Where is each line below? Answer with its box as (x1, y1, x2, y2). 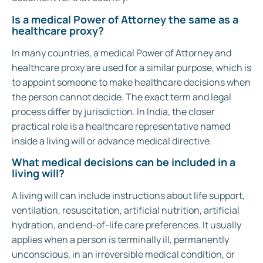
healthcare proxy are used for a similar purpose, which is (12, 60, 251, 74)
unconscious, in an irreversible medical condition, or (12, 248, 235, 261)
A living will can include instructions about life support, (12, 189, 245, 203)
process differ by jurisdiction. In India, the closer (12, 104, 215, 118)
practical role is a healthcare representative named (12, 119, 230, 133)
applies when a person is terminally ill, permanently (12, 233, 229, 247)
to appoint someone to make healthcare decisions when (12, 75, 251, 89)
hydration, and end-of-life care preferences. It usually (12, 218, 241, 232)
